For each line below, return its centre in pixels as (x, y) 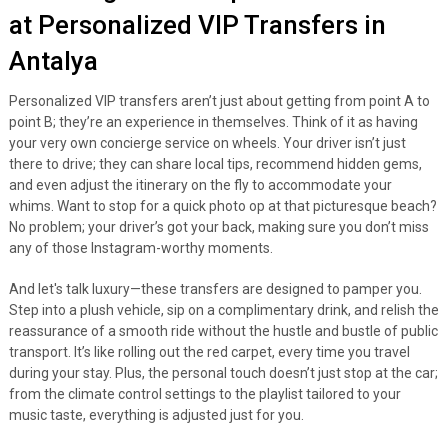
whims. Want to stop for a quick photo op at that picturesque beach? (222, 206)
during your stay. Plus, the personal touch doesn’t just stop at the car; (223, 373)
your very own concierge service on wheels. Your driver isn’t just (207, 143)
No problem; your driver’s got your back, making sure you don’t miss (218, 227)
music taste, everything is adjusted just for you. (156, 415)
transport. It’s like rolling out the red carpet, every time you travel (209, 352)
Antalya (53, 61)
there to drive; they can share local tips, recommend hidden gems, (215, 164)
